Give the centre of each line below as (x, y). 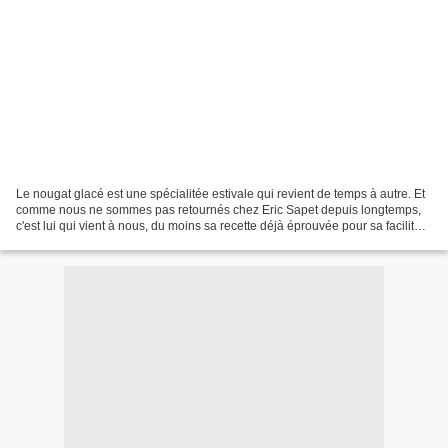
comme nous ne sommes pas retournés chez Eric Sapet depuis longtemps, (218, 209)
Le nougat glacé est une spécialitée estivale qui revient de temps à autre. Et (220, 193)
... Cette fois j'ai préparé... (84, 241)
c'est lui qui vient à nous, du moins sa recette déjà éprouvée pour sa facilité (218, 225)
